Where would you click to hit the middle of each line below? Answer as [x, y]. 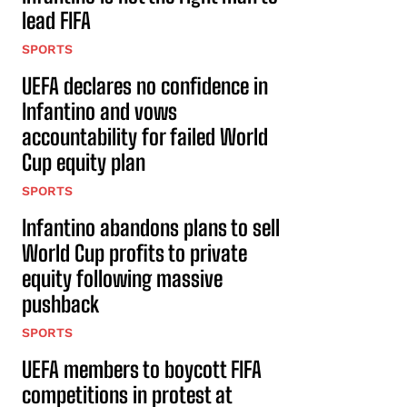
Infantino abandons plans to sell [151, 228]
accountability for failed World [145, 137]
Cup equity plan [84, 163]
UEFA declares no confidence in [145, 86]
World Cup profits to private [134, 253]
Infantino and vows [99, 112]
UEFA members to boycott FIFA [142, 370]
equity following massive [122, 279]
